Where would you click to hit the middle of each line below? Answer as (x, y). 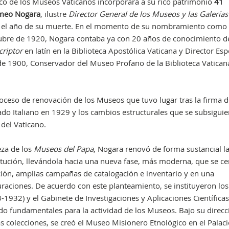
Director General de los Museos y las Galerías (148, 14)
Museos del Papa (63, 149)
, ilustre (54, 14)
